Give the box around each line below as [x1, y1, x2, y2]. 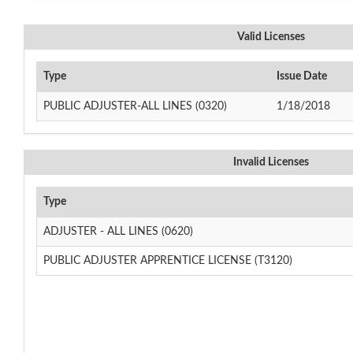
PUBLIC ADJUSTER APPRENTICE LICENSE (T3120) [43, 255, 292, 266]
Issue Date [277, 70, 327, 82]
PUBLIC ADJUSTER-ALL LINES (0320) [43, 100, 227, 112]
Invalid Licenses [232, 156, 309, 168]
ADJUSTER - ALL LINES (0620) [43, 225, 193, 237]
